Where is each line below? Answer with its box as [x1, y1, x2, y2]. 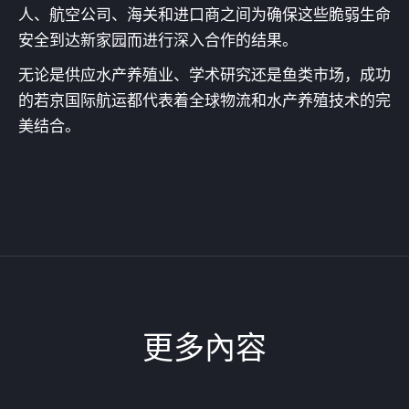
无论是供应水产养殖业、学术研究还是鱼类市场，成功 [18, 65, 391, 84]
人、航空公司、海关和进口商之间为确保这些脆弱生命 [18, 5, 391, 24]
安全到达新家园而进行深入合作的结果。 [18, 30, 298, 49]
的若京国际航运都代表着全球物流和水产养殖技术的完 [18, 90, 391, 110]
